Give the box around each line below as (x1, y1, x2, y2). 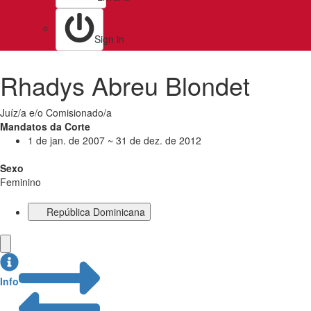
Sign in (94, 32, 124, 46)
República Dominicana (46, 205, 145, 219)
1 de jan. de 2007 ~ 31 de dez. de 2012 (28, 133, 201, 147)
